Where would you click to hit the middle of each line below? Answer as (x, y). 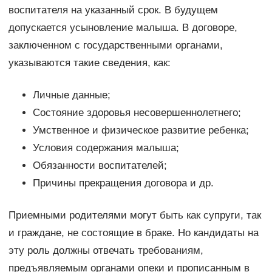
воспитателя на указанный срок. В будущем (113, 10)
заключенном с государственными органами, (115, 46)
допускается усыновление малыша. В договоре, (123, 28)
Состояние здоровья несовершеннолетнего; (137, 113)
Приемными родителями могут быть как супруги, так (134, 216)
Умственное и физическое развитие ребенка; (141, 131)
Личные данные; (71, 95)
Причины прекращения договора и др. (123, 183)
